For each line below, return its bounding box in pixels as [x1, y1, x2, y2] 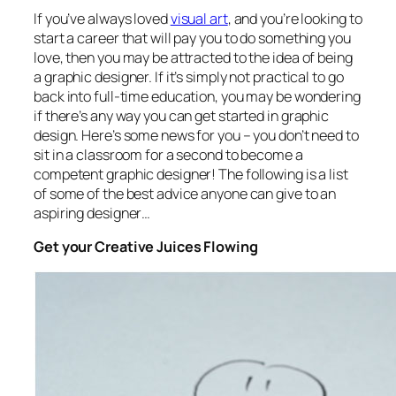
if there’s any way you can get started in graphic [34, 105, 330, 126]
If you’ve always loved [34, 8, 171, 28]
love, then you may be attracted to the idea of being [34, 47, 353, 67]
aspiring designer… [34, 202, 151, 223]
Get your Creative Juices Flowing [34, 237, 258, 257]
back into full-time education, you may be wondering [34, 86, 361, 106]
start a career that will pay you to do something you [34, 27, 351, 48]
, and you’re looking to [227, 8, 362, 28]
